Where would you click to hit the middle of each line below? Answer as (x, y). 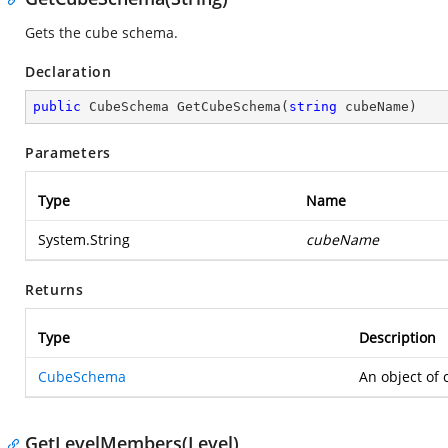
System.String (84, 239)
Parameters (68, 152)
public (57, 106)
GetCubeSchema (229, 106)
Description (397, 337)
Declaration (68, 71)
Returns (54, 289)
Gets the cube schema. (101, 32)
